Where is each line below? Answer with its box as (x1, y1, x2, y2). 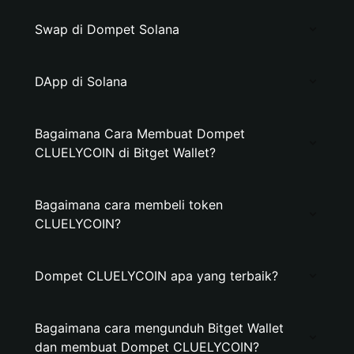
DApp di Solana (35, 73, 127, 89)
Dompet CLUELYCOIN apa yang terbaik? (35, 268, 278, 284)
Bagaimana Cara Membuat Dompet (35, 126, 245, 141)
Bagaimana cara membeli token (35, 197, 223, 213)
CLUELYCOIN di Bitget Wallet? (35, 145, 216, 160)
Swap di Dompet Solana (35, 21, 179, 37)
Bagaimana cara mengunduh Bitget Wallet (35, 320, 284, 336)
